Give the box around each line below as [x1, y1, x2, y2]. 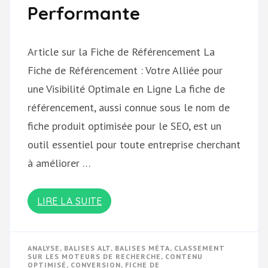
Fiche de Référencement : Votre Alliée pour [28, 63, 223, 77]
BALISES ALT [64, 243, 111, 252]
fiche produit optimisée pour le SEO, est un [28, 118, 221, 133]
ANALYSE [28, 243, 60, 252]
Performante [28, 1, 140, 25]
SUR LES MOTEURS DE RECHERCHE [28, 251, 161, 261]
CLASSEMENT [174, 243, 225, 252]
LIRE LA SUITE [36, 194, 102, 207]
